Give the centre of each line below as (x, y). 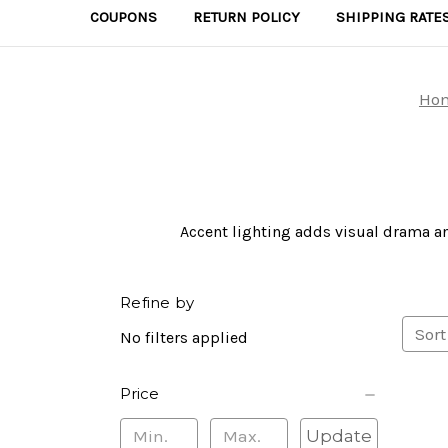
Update (338, 436)
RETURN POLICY (246, 17)
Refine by (157, 302)
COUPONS (123, 17)
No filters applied (184, 337)
